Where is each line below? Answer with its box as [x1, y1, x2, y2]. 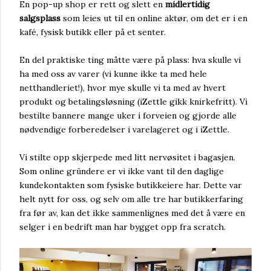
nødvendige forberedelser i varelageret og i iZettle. [19, 124, 229, 135]
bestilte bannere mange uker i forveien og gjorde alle [19, 110, 237, 121]
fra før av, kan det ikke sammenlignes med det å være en [19, 207, 245, 218]
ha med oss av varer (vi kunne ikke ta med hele [19, 68, 207, 79]
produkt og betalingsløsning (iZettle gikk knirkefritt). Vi [19, 96, 247, 107]
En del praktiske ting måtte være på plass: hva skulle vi [19, 54, 241, 65]
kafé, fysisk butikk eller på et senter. [19, 27, 166, 38]
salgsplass [19, 13, 60, 24]
